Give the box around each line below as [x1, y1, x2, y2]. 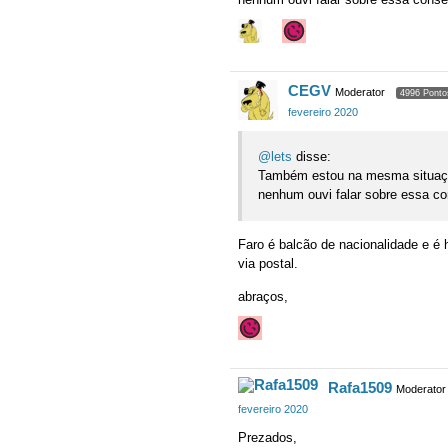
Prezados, [238, 430, 297, 445]
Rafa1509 [328, 379, 392, 397]
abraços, [238, 289, 288, 305]
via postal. [238, 256, 298, 272]
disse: [292, 149, 331, 165]
